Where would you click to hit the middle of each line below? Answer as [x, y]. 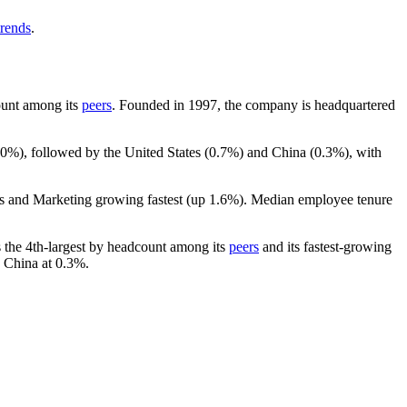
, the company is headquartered [306, 104]
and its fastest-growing [325, 246]
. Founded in [150, 104]
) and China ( [277, 152]
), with [363, 152]
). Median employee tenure [316, 199]
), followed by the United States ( [114, 152]
